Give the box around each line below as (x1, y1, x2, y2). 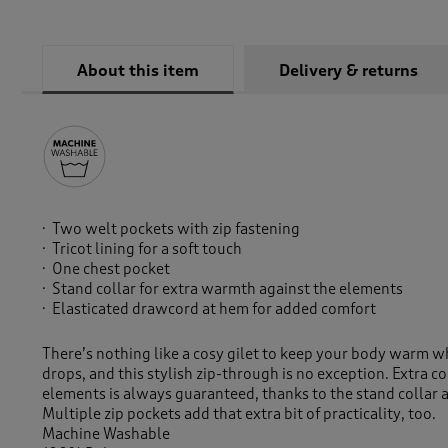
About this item (77, 61, 199, 82)
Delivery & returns (279, 61, 418, 82)
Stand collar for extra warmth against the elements (52, 280, 403, 299)
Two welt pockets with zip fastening (52, 220, 300, 239)
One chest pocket (52, 260, 170, 279)
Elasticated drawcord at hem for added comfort (52, 300, 376, 319)
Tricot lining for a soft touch (52, 240, 242, 259)
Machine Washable (42, 425, 170, 444)
